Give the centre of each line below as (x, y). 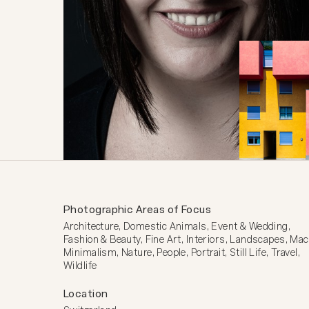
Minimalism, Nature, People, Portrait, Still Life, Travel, (182, 252)
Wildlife (80, 266)
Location (86, 293)
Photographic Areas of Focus (138, 209)
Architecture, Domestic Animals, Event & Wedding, (177, 226)
